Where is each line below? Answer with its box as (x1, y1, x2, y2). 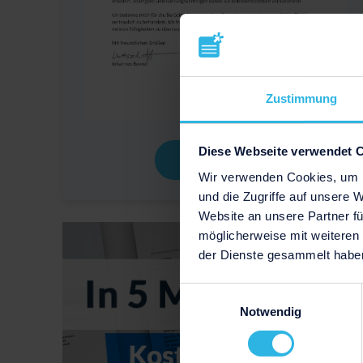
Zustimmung (265, 91, 338, 105)
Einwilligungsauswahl (179, 285, 293, 300)
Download (179, 152, 251, 169)
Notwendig (239, 304, 302, 318)
